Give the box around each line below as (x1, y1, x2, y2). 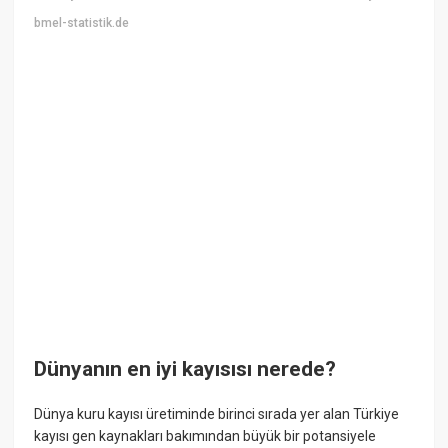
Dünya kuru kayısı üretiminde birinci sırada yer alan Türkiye (34, 406, 400, 423)
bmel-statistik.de (34, 15, 130, 30)
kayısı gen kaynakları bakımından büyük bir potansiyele (34, 428, 377, 445)
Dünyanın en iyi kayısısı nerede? (34, 356, 337, 381)
